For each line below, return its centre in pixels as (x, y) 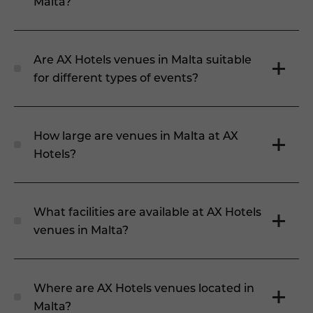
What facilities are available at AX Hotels (147, 211)
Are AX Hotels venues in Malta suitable (143, 59)
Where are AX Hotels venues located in (144, 287)
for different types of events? (116, 77)
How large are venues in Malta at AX (136, 135)
